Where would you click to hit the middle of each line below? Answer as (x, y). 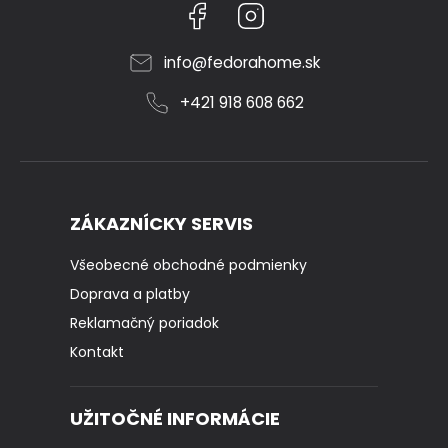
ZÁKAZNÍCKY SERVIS (161, 223)
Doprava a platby (130, 293)
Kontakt (97, 351)
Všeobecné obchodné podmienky (188, 264)
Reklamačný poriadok (144, 322)
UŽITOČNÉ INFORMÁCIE (175, 418)
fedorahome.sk (263, 62)
